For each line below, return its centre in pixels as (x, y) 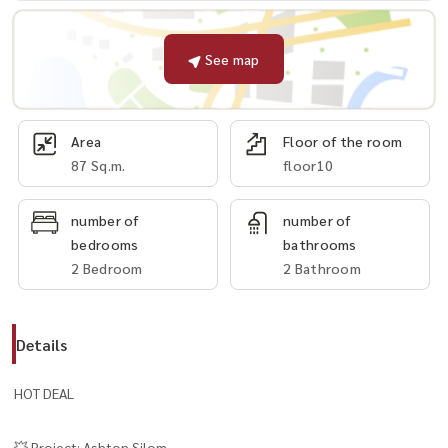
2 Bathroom (322, 267)
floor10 (308, 164)
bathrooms (320, 243)
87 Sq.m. (98, 164)
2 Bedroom (107, 267)
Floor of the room (343, 140)
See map (232, 59)
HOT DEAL (44, 392)
